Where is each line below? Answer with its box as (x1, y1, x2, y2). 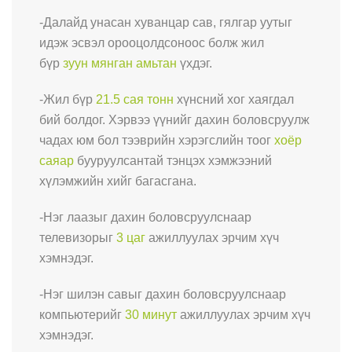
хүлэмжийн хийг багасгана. (39, 174, 196, 188)
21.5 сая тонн (96, 92, 174, 106)
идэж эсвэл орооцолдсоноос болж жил (39, 35, 264, 49)
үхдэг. (177, 56, 212, 70)
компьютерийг (39, 307, 125, 321)
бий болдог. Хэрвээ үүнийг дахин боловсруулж (39, 112, 310, 126)
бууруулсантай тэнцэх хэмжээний (74, 153, 272, 167)
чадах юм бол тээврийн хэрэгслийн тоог (39, 133, 274, 147)
